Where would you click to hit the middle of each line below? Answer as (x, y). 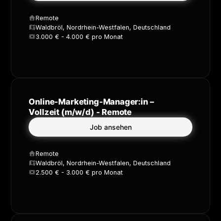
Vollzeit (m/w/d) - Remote (80, 112)
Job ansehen (110, 127)
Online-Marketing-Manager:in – (91, 101)
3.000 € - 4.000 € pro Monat (79, 37)
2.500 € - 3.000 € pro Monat (79, 172)
